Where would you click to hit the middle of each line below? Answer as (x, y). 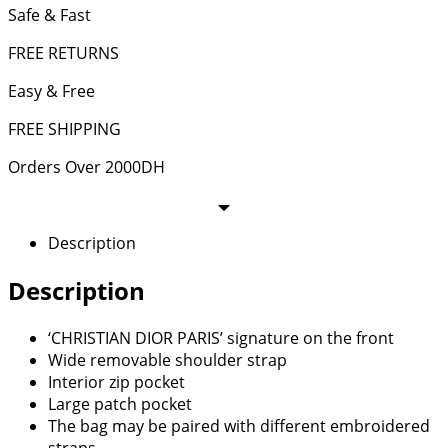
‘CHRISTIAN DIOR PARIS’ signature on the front (221, 337)
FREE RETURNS (63, 52)
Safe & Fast (49, 14)
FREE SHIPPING (64, 128)
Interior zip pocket (116, 381)
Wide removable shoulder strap (167, 359)
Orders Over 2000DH (86, 166)
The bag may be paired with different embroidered (239, 425)
